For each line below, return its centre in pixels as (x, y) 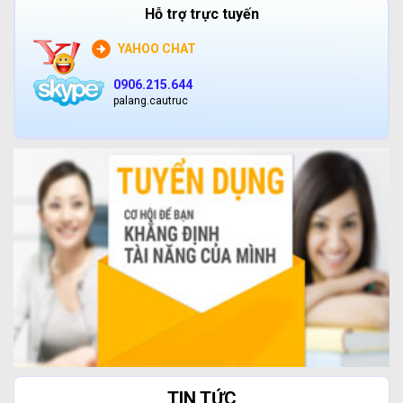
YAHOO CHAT (157, 48)
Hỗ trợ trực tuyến (201, 13)
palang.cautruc (151, 100)
